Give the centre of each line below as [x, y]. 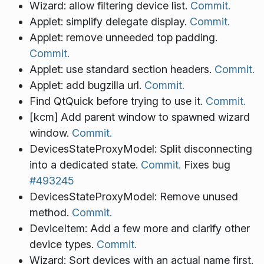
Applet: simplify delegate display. [109, 21]
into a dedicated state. [85, 164]
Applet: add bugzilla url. [87, 85]
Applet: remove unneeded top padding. [123, 37]
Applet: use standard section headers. [122, 69]
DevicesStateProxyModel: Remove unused [133, 196]
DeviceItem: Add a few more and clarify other [139, 228]
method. [50, 212]
